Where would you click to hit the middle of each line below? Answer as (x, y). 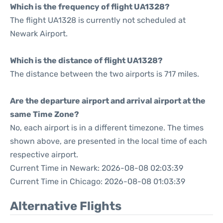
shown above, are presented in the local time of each (109, 141)
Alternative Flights (66, 206)
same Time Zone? (45, 114)
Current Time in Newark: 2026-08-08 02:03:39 (97, 168)
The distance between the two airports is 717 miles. (105, 74)
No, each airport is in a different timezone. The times (107, 128)
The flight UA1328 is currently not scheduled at (98, 20)
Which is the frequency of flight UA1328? (90, 7)
